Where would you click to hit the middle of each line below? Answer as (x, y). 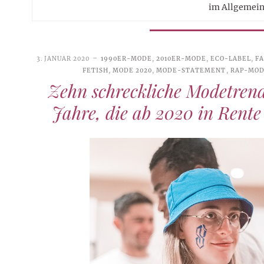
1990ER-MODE (126, 58)
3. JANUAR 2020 (63, 58)
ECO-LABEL (230, 58)
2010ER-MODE (181, 58)
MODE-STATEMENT (191, 70)
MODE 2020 (133, 70)
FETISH (96, 70)
